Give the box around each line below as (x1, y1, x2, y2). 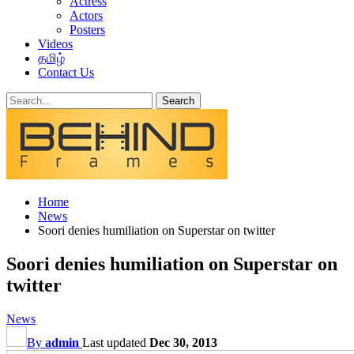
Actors (70, 9, 103, 22)
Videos (38, 37, 73, 51)
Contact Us (38, 66, 94, 79)
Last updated (82, 335, 149, 349)
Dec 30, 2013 (149, 335, 217, 349)
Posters (70, 23, 105, 36)
